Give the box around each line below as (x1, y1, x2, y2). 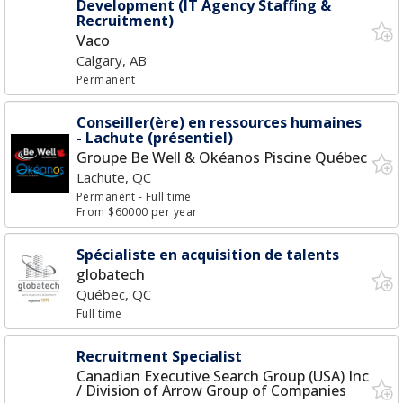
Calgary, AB (76, 51, 147, 69)
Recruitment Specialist (76, 346, 242, 366)
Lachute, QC (76, 168, 151, 186)
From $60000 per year (76, 204, 198, 219)
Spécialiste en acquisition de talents (76, 245, 339, 264)
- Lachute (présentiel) (76, 128, 233, 148)
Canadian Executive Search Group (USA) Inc (76, 366, 369, 386)
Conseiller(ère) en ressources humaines (76, 112, 362, 132)
